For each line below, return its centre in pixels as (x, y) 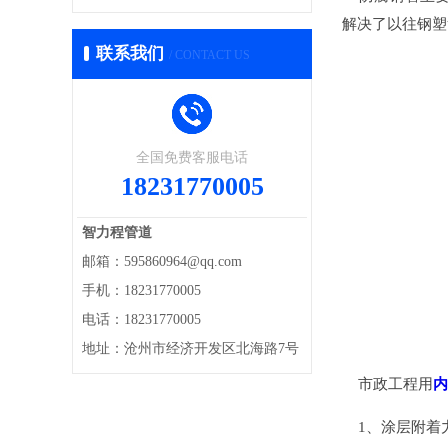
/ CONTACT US (209, 55)
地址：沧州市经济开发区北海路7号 (190, 348)
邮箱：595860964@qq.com (162, 261)
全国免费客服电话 (192, 157)
